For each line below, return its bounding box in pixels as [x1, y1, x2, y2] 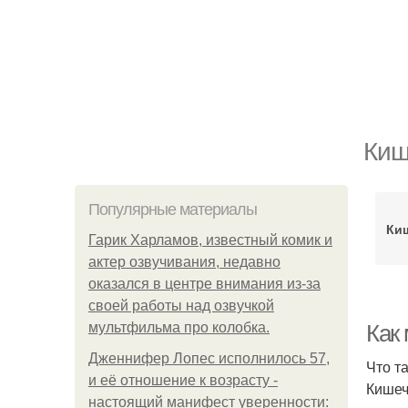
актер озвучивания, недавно [88, 254, 280, 270]
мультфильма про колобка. [88, 320, 270, 335]
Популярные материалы [88, 200, 257, 219]
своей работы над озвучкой [88, 298, 274, 313]
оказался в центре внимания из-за [88, 276, 321, 291]
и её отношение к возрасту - [88, 372, 278, 388]
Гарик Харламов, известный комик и [88, 232, 332, 248]
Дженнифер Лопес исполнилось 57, [88, 351, 330, 366]
